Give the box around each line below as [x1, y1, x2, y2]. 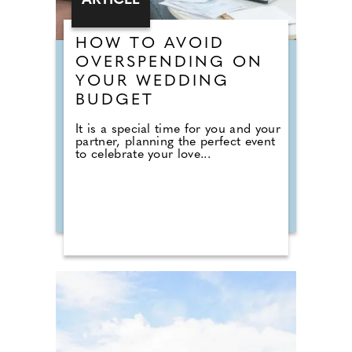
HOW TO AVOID [75, 36, 225, 52]
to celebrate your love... [75, 148, 211, 161]
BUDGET [75, 93, 154, 108]
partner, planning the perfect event [75, 136, 276, 148]
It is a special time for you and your [75, 123, 280, 136]
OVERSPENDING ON [75, 55, 263, 71]
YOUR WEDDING [75, 74, 229, 90]
